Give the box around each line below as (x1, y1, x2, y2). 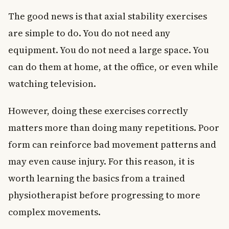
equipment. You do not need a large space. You (8, 43, 209, 56)
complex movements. (8, 205, 101, 218)
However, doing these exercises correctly (8, 104, 188, 117)
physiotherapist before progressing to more (8, 188, 200, 201)
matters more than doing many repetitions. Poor (8, 121, 219, 134)
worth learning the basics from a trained (8, 171, 185, 185)
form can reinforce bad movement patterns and (8, 138, 216, 151)
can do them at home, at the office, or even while (8, 60, 218, 73)
